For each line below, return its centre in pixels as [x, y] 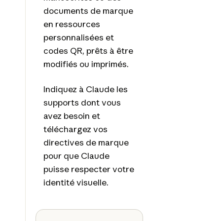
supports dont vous [82, 102]
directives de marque [86, 142]
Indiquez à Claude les [85, 89]
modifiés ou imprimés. [86, 64]
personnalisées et [78, 37]
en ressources [72, 24]
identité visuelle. [76, 182]
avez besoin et [72, 115]
